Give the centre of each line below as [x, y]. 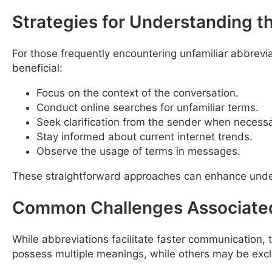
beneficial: [37, 68]
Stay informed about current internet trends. [144, 136]
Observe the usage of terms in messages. [138, 151]
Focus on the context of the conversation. [138, 93]
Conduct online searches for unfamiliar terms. [148, 107]
